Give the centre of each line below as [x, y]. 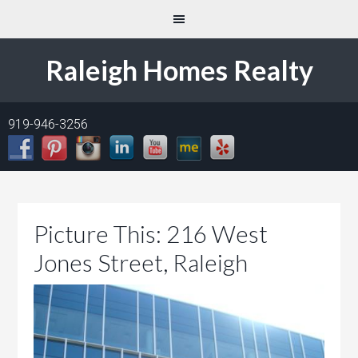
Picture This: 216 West [151, 233]
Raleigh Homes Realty [179, 70]
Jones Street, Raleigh [141, 262]
